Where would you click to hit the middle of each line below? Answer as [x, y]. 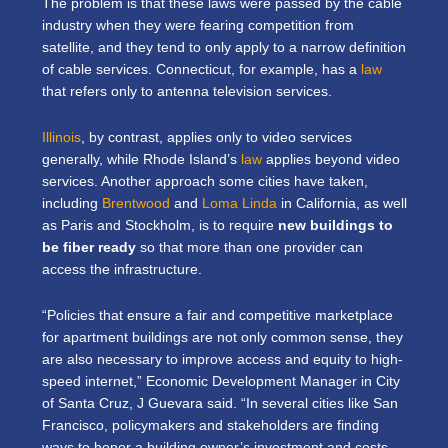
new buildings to [335, 226]
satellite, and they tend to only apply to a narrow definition [224, 48]
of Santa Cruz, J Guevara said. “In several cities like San [220, 404]
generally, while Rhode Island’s [141, 160]
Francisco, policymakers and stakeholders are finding [210, 426]
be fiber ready [89, 248]
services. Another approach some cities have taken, [205, 182]
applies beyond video [331, 160]
